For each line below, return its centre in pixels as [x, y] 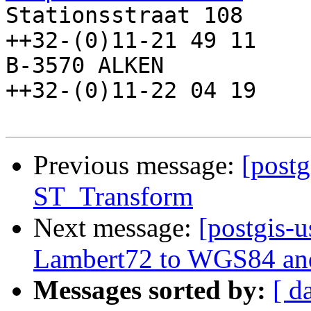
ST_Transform [113, 196]
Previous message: [137, 165]
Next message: [116, 228]
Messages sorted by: [150, 290]
